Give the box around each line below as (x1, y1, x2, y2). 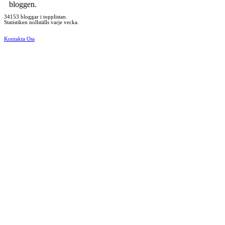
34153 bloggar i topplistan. (4, 14, 67, 20)
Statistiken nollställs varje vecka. (4, 20, 79, 25)
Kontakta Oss (4, 36, 35, 42)
